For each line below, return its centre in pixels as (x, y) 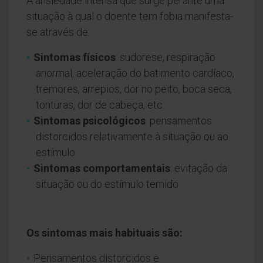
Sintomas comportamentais (102, 168)
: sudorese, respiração (166, 57)
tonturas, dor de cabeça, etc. (100, 105)
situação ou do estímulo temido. (108, 184)
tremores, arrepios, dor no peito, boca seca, (134, 89)
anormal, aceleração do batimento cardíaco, (135, 73)
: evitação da (199, 168)
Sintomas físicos (75, 57)
